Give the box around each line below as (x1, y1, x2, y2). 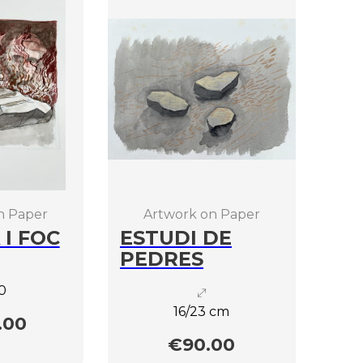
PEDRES (119, 246, 203, 271)
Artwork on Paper (143, 206, 260, 222)
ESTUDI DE (119, 225, 232, 250)
